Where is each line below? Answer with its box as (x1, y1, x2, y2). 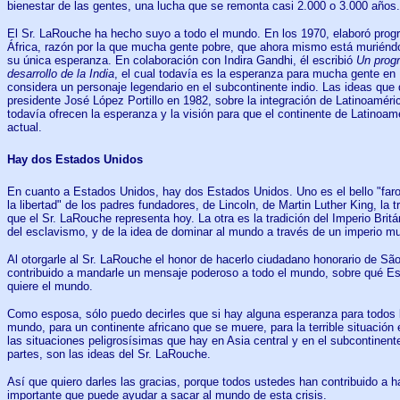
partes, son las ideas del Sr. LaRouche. (7, 347, 211, 362)
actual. (7, 120, 42, 134)
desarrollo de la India (7, 66, 114, 80)
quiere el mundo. (7, 279, 93, 294)
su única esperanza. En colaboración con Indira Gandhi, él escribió (7, 53, 356, 67)
